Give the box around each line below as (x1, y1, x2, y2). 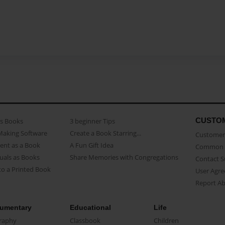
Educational (69, 203, 111, 211)
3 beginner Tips (69, 116, 115, 126)
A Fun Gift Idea (69, 140, 114, 150)
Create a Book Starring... (69, 128, 141, 138)
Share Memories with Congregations (69, 152, 178, 162)
